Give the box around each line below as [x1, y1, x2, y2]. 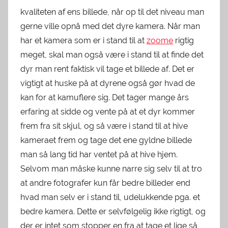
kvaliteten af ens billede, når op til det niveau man [20, 7, 204, 17]
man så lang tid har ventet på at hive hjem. [20, 150, 178, 160]
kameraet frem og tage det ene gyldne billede [20, 135, 192, 146]
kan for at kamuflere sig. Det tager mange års [20, 93, 189, 103]
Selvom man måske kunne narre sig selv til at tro [20, 164, 202, 174]
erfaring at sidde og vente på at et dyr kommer [20, 107, 195, 117]
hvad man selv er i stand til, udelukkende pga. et [20, 192, 200, 203]
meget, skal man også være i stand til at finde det [20, 50, 204, 60]
